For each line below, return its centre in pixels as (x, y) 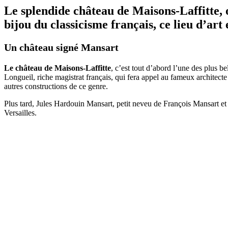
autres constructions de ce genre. (56, 87)
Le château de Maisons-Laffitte (58, 68)
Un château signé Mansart (61, 48)
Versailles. (20, 113)
